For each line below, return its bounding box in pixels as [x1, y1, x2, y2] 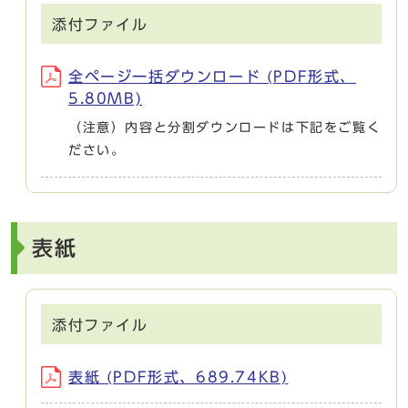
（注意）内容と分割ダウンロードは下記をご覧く [68, 120, 382, 134]
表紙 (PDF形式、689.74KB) [68, 369, 289, 384]
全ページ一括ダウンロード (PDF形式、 [68, 68, 356, 84]
